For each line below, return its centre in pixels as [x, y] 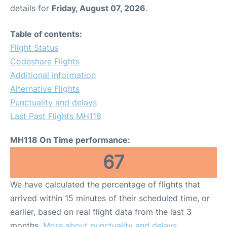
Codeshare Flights [45, 61]
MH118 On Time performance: [70, 140]
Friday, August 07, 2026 [99, 8]
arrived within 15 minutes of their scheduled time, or [110, 198]
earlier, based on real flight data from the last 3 [101, 212]
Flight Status [34, 48]
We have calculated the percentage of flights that [105, 184]
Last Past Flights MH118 [56, 116]
